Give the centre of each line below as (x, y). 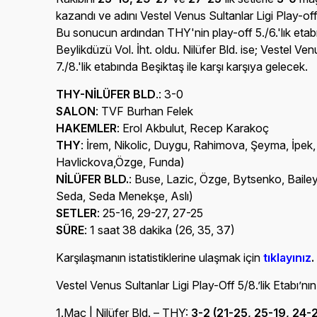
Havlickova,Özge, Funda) (121, 162)
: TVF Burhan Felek (145, 111)
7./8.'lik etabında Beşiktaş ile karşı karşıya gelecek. (182, 67)
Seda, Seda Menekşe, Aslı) (128, 196)
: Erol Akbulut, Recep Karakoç (193, 128)
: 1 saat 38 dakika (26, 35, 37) (160, 230)
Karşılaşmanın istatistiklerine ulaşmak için (160, 258)
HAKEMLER (87, 128)
